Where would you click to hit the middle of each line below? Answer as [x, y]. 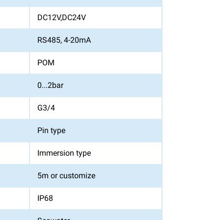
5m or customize [66, 176]
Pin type [51, 130]
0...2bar [50, 85]
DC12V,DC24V [62, 17]
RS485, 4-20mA [64, 40]
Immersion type [64, 153]
